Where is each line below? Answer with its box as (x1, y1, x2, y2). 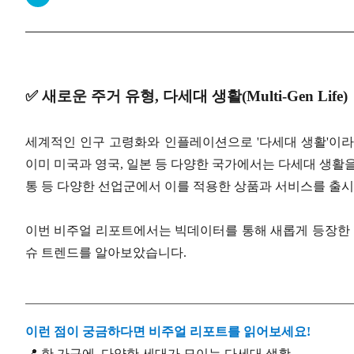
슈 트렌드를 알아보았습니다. (25, 246, 186, 260)
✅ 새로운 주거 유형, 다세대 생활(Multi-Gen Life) (25, 88, 348, 105)
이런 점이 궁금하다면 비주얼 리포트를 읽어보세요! (25, 324, 311, 338)
